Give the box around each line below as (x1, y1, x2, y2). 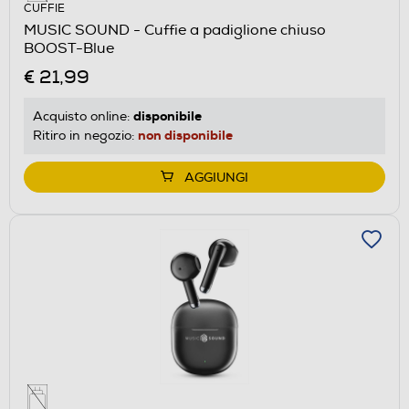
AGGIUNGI (184, 170, 248, 186)
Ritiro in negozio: (33, 128, 138, 144)
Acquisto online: (33, 109, 133, 125)
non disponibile (138, 127, 233, 144)
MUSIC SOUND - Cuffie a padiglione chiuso (24, 21, 326, 40)
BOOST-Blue (24, 39, 114, 58)
